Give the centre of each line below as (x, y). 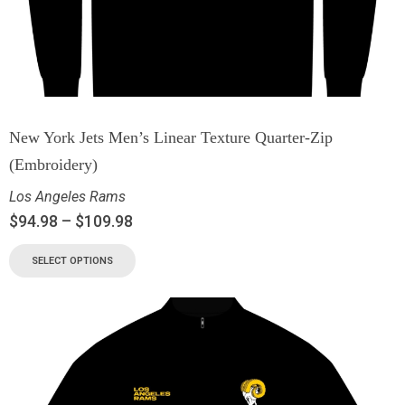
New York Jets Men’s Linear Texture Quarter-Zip (171, 138)
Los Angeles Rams (67, 197)
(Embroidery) (53, 165)
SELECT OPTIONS (72, 261)
